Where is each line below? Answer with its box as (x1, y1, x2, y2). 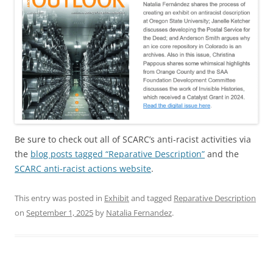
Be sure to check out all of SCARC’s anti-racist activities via (15, 133, 251, 145)
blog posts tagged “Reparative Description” (30, 147, 205, 160)
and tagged (129, 192, 174, 204)
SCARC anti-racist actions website (15, 162, 151, 174)
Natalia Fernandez (106, 207, 172, 218)
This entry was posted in (15, 192, 104, 204)
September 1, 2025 (26, 207, 93, 218)
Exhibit (104, 192, 129, 204)
